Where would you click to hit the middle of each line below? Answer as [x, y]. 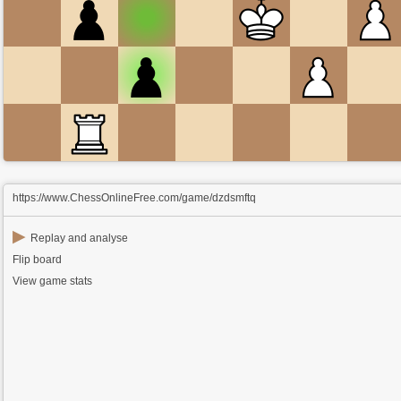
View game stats [53, 281]
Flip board [38, 260]
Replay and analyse [80, 238]
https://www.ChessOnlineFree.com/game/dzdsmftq [135, 198]
